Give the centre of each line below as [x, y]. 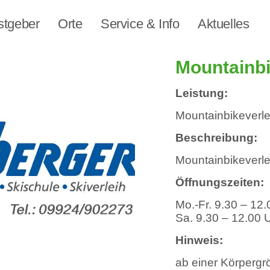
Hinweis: [199, 240]
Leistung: [202, 93]
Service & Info [140, 24]
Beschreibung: [217, 138]
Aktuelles [224, 24]
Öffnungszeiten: [220, 182]
